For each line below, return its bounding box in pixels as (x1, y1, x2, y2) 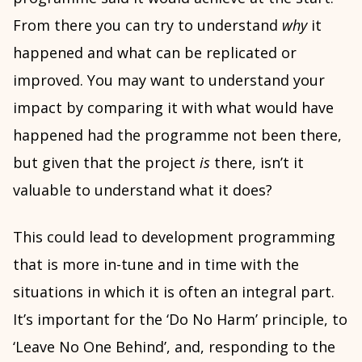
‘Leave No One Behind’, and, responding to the (13, 337, 335, 356)
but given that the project (13, 153, 200, 172)
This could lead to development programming (13, 227, 335, 246)
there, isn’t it (210, 153, 304, 172)
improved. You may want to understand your (13, 70, 325, 90)
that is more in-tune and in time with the (13, 255, 299, 274)
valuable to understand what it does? (13, 180, 272, 200)
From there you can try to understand (13, 15, 282, 35)
